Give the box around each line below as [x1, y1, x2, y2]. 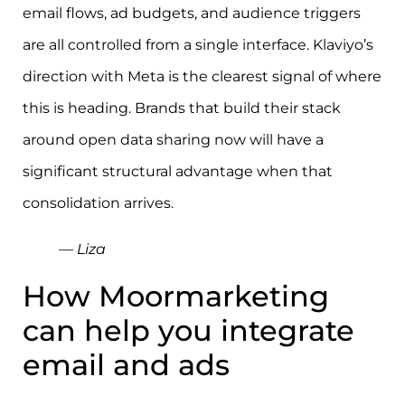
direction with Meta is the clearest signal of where [23, 68, 381, 86]
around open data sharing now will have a [23, 131, 324, 149]
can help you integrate [23, 313, 354, 349]
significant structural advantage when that [23, 163, 333, 181]
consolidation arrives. [23, 194, 174, 212]
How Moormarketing [23, 278, 329, 315]
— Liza [59, 240, 106, 259]
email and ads [23, 347, 230, 383]
